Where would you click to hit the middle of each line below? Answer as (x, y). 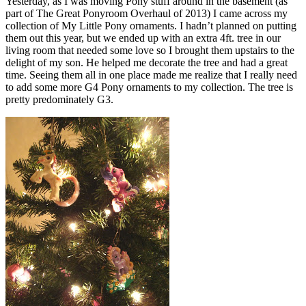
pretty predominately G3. (59, 100)
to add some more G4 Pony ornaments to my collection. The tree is (149, 87)
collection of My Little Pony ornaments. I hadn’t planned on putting (151, 26)
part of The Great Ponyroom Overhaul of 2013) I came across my (147, 14)
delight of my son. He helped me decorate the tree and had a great (147, 63)
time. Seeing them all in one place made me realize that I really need (151, 75)
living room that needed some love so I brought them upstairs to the (150, 51)
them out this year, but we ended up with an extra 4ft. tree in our (143, 38)
